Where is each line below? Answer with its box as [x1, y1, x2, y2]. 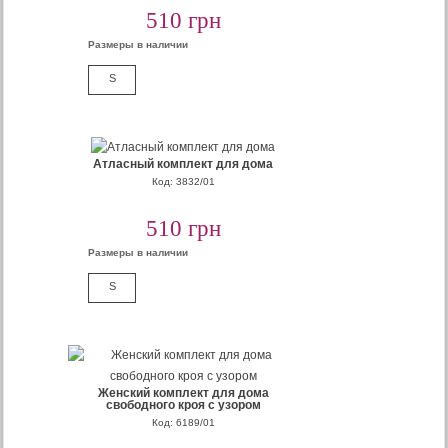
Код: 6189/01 [151, 417, 215, 428]
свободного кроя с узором [105, 398, 261, 412]
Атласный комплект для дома [93, 157, 274, 171]
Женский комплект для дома [97, 386, 269, 400]
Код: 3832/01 [151, 176, 215, 187]
